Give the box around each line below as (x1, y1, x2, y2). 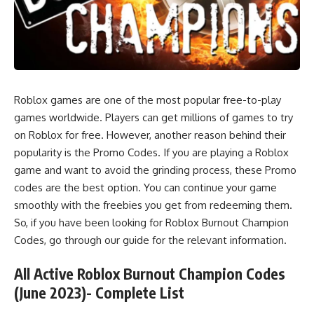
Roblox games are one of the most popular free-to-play (14, 93, 281, 107)
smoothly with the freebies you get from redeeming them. (14, 198, 292, 212)
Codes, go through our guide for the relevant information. (14, 233, 287, 247)
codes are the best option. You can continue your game (14, 180, 277, 194)
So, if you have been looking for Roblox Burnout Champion (14, 215, 289, 229)
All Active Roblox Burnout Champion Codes (14, 264, 285, 284)
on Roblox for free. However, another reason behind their (14, 128, 286, 142)
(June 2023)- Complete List (14, 283, 184, 303)
